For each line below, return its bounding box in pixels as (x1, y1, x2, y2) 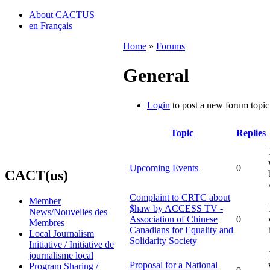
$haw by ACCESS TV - (130, 202, 223, 213)
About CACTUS (29, 10, 95, 20)
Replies (236, 127, 266, 138)
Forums (156, 41, 185, 51)
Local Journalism (29, 228, 94, 239)
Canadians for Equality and (130, 224, 233, 235)
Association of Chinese (130, 213, 218, 224)
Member (29, 195, 61, 206)
